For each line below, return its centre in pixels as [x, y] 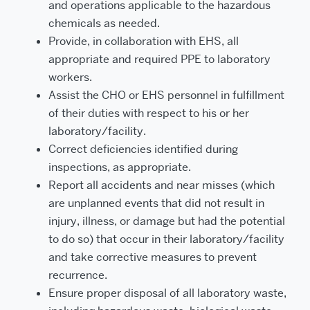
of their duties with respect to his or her [149, 113]
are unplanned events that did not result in [156, 203]
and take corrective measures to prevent [153, 257]
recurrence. [78, 275]
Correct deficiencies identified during [143, 149]
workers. [70, 77]
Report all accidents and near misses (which [162, 185]
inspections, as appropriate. [120, 167]
